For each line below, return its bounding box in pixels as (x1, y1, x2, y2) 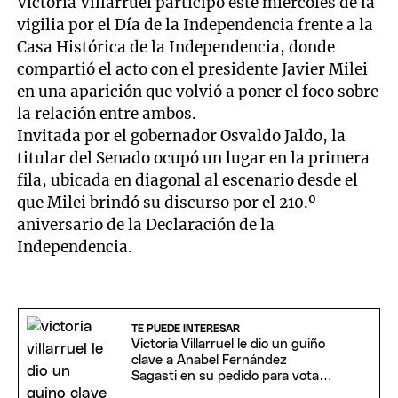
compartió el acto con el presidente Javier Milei (17, 59, 369, 79)
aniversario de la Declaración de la (17, 214, 275, 235)
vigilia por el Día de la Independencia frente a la (17, 14, 374, 35)
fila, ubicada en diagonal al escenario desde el (17, 170, 359, 190)
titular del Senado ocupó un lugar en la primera (17, 147, 370, 168)
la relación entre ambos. (17, 103, 197, 123)
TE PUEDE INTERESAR (131, 322, 240, 334)
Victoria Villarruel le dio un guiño (131, 337, 325, 351)
